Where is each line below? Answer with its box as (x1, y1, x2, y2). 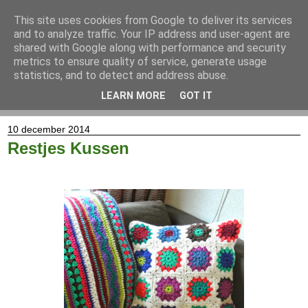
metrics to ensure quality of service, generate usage (14, 55, 267, 68)
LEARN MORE (101, 90, 166, 102)
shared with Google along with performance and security (14, 41, 286, 54)
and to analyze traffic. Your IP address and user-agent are (14, 27, 290, 41)
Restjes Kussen (8, 138, 129, 157)
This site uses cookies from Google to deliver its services (14, 14, 292, 27)
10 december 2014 (8, 123, 90, 135)
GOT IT (179, 90, 212, 102)
